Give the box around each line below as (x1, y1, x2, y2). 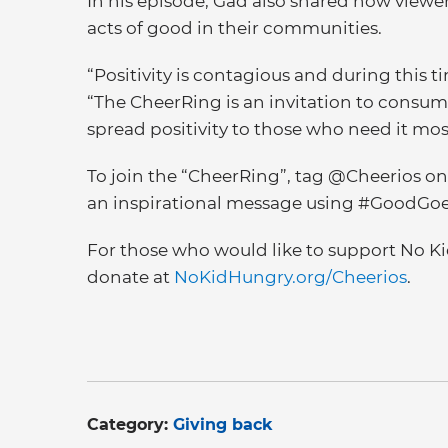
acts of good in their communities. (87, 18, 382, 38)
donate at (87, 267, 174, 287)
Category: (87, 415, 173, 434)
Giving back (173, 415, 273, 434)
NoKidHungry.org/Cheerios (174, 267, 407, 287)
